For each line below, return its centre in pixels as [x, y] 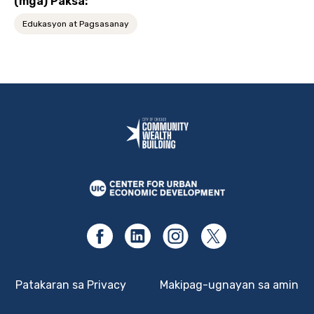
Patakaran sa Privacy [71, 285]
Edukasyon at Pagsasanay [76, 23]
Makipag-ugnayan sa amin [229, 285]
